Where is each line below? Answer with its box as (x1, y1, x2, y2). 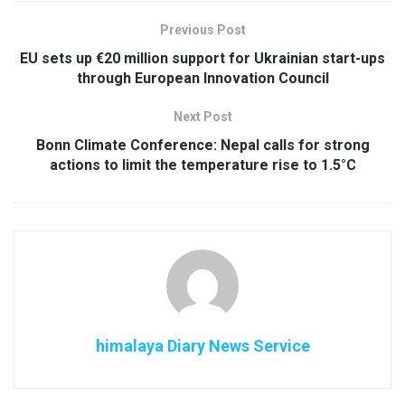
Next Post (173, 108, 232, 124)
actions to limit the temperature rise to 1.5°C (49, 155, 356, 174)
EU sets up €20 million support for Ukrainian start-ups (20, 49, 385, 67)
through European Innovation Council (76, 69, 329, 87)
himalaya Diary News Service (95, 335, 310, 355)
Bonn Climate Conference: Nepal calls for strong (35, 136, 370, 154)
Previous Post (159, 22, 246, 37)
